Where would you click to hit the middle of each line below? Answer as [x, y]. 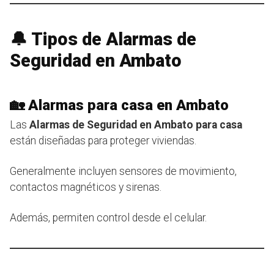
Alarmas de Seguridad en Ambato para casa [136, 124]
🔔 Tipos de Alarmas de [103, 39]
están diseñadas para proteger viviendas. [103, 140]
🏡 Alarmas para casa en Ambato [119, 105]
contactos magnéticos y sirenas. [86, 187]
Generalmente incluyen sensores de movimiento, [123, 171]
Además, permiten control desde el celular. [108, 217]
